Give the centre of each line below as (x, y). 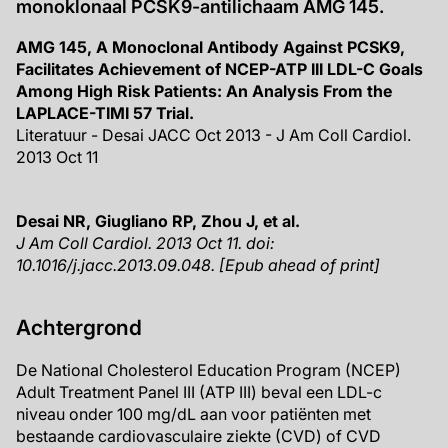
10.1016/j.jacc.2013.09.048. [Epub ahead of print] (198, 265)
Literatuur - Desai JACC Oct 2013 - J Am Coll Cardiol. (213, 135)
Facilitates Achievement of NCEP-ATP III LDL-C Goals (219, 69)
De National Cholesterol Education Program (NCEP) (208, 370)
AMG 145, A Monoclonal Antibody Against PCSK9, (210, 47)
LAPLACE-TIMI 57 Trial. (105, 113)
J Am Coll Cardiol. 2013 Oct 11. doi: (145, 243)
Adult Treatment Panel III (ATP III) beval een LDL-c (199, 392)
